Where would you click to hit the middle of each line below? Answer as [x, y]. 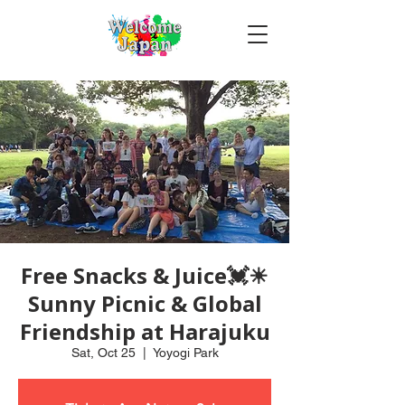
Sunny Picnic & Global [145, 303]
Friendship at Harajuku [145, 331]
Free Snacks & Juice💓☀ [145, 275]
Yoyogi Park [185, 353]
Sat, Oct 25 [103, 353]
